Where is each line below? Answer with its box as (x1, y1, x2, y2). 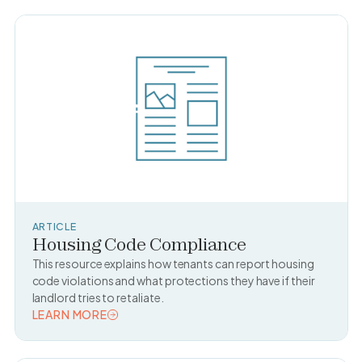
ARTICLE (32, 219, 77, 233)
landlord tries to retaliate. (32, 289, 164, 305)
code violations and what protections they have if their (32, 272, 315, 288)
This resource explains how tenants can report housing (32, 255, 314, 271)
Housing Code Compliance (32, 233, 246, 255)
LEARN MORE (32, 306, 107, 322)
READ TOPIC (32, 323, 105, 339)
